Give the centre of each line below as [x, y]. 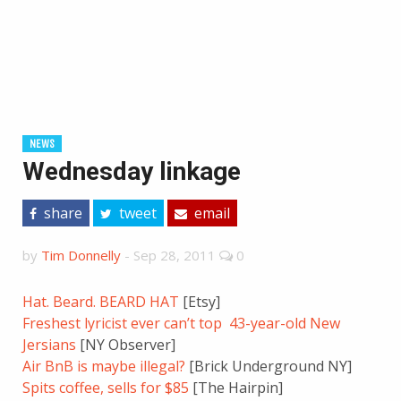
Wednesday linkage [132, 171]
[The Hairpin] [236, 388]
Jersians [49, 345]
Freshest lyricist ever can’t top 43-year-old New [181, 323]
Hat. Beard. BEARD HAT [101, 302]
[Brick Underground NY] [269, 366]
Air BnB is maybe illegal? [104, 366]
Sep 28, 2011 [175, 255]
